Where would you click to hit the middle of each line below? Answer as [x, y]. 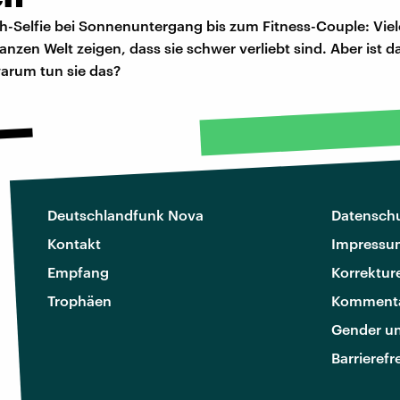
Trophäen [79, 300]
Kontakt [74, 243]
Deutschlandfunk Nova [125, 214]
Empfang [78, 271]
